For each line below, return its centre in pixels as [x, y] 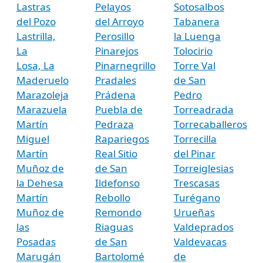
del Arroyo [119, 21]
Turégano [197, 197]
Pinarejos [117, 50]
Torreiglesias [203, 168]
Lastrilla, [36, 36]
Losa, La [35, 65]
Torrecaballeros [210, 124]
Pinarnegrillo [125, 65]
